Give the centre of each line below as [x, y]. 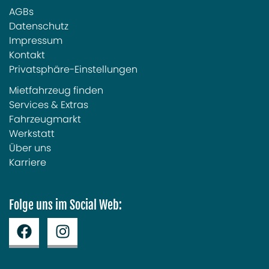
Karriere [28, 163]
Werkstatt [32, 134]
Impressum [36, 41]
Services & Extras [49, 105]
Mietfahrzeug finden [56, 91]
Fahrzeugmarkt [45, 119]
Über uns [30, 148]
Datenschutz [39, 26]
